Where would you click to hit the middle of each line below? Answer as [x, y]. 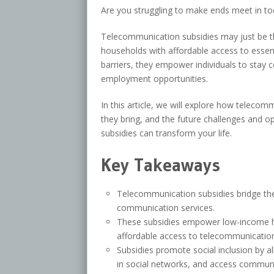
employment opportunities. [154, 78]
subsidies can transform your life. [166, 133]
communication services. [166, 207]
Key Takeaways [160, 165]
